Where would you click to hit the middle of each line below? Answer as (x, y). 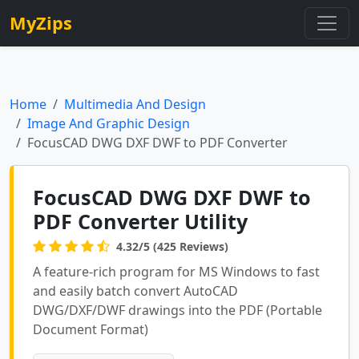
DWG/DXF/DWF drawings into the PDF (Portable (177, 310)
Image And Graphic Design (109, 123)
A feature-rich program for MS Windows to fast (176, 272)
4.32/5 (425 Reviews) (172, 246)
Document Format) (91, 329)
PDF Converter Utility (140, 221)
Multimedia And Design (135, 104)
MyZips (41, 23)
